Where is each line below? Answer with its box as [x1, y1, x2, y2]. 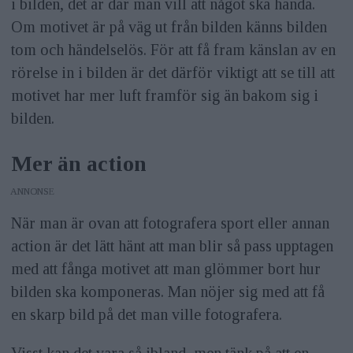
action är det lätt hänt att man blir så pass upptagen [10, 236, 333, 255]
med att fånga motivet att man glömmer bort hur [10, 259, 321, 277]
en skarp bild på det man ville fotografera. [10, 305, 282, 323]
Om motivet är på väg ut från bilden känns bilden [10, 18, 327, 36]
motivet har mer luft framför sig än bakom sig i [10, 87, 318, 105]
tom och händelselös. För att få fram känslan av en [10, 41, 336, 59]
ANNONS [10, 185, 50, 197]
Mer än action [10, 150, 147, 176]
